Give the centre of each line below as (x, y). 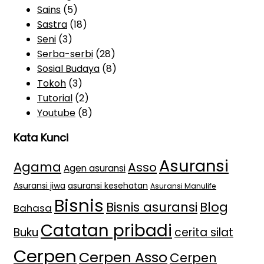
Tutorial (55, 98)
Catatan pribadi (106, 230)
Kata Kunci (41, 137)
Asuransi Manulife (183, 186)
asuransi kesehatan (108, 185)
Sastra (52, 24)
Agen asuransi (95, 168)
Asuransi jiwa (39, 185)
